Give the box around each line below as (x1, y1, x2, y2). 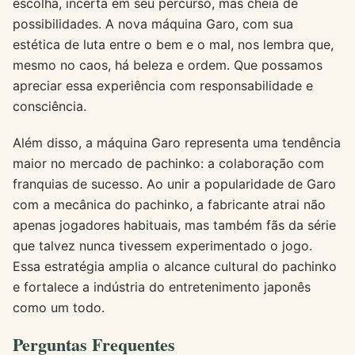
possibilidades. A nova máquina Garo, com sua (13, 15, 293, 32)
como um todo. (13, 299, 105, 315)
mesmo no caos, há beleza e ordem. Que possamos (13, 56, 323, 73)
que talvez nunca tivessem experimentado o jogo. (13, 237, 312, 254)
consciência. (13, 97, 86, 114)
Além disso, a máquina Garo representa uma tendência (13, 134, 341, 151)
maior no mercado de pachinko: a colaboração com (13, 155, 324, 171)
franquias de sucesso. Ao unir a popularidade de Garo (13, 175, 336, 192)
